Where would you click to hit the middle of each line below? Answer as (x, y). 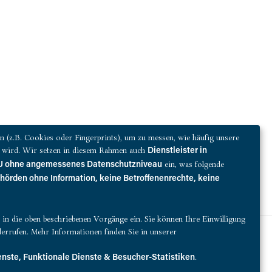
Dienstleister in (177, 151)
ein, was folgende (193, 164)
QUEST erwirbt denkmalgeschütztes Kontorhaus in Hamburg (191, 249)
